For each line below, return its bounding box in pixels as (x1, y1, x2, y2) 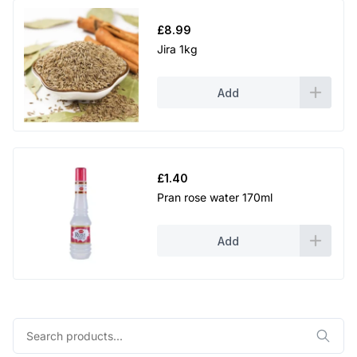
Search (12, 320, 49, 335)
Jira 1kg (157, 42, 198, 57)
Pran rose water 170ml (157, 190, 273, 205)
